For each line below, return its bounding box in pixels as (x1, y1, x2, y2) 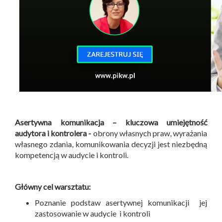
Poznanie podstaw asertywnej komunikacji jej (35, 198, 207, 208)
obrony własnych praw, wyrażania (91, 128, 208, 138)
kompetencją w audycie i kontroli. (15, 150, 128, 160)
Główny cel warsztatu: (15, 182, 91, 192)
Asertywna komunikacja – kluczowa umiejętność (15, 117, 207, 127)
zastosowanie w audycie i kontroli (35, 209, 150, 219)
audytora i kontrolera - (15, 128, 92, 138)
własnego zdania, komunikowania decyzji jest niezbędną (15, 139, 207, 149)
